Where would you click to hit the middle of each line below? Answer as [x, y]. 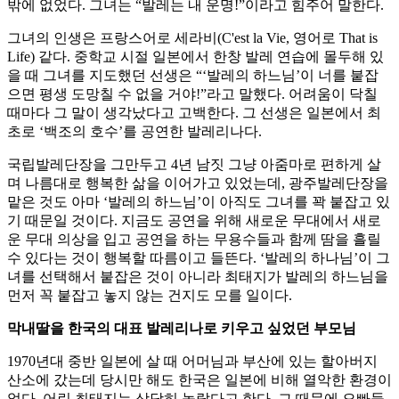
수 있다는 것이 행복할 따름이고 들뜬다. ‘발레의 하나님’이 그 [199, 258]
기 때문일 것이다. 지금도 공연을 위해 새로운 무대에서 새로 [194, 221]
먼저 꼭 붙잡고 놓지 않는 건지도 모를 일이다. [150, 296]
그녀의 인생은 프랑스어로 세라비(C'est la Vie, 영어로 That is [192, 38]
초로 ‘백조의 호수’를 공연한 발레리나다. [134, 132]
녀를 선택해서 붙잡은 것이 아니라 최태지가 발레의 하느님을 [198, 277]
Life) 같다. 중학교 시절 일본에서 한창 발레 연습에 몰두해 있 [195, 57]
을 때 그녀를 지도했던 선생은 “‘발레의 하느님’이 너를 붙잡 [193, 76]
